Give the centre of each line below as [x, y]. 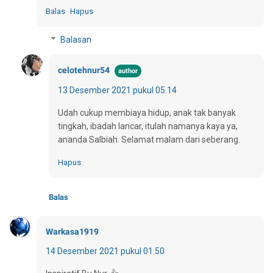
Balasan [76, 39]
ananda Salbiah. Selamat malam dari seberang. [149, 139]
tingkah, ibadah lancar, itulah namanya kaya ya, [148, 126]
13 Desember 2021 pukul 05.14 [117, 90]
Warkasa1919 [72, 231]
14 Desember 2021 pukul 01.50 [105, 251]
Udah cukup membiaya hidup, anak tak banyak [147, 112]
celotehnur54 [84, 70]
